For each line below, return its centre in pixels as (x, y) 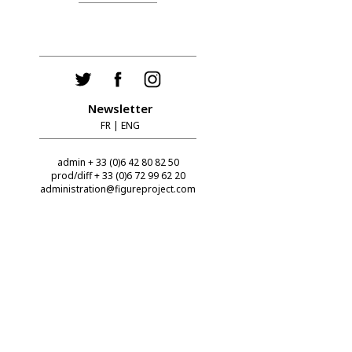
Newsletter (120, 109)
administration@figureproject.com (118, 189)
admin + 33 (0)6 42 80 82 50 (118, 163)
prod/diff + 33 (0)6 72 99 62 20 (118, 176)
